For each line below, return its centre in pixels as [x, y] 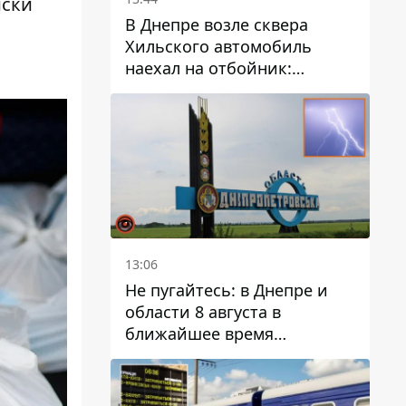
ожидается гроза [193, 356]
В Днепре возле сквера [217, 24]
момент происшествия [217, 89]
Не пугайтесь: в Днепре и [227, 290]
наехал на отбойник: [208, 68]
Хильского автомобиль [218, 46]
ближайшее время [199, 334]
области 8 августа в [203, 312]
